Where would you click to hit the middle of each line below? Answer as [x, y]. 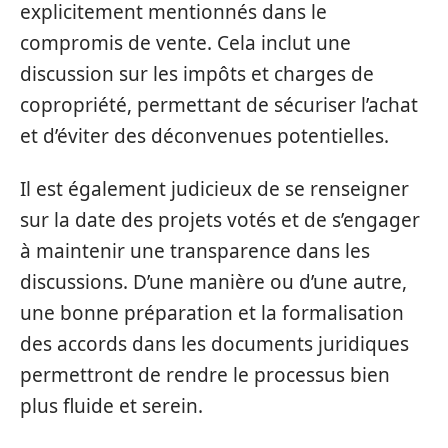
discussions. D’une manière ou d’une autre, [213, 282]
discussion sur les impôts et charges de [197, 73]
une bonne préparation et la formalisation [212, 313]
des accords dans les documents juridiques [214, 344]
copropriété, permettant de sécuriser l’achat [219, 104]
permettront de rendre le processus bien [205, 375]
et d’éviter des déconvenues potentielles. [204, 135]
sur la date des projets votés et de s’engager [220, 220]
